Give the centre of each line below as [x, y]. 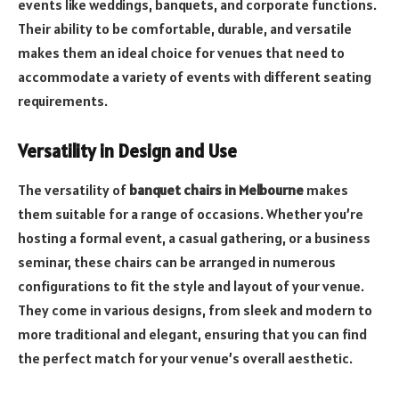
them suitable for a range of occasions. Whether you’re [191, 214]
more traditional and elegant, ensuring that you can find [192, 334]
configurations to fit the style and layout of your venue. [191, 286]
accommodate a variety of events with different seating [195, 77]
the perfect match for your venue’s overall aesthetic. [185, 358]
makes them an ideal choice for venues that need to [181, 53]
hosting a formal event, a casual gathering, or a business [194, 238]
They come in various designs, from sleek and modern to [195, 310]
